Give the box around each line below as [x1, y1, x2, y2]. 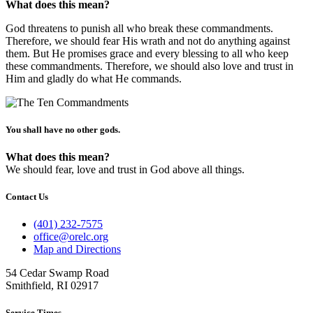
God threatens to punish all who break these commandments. [6, 22, 273, 34]
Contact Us [6, 191, 48, 203]
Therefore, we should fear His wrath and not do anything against [6, 34, 290, 47]
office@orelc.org [34, 231, 108, 243]
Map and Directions [34, 243, 121, 256]
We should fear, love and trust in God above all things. [6, 163, 245, 175]
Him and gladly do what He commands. [6, 72, 182, 85]
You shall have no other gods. [6, 124, 120, 135]
